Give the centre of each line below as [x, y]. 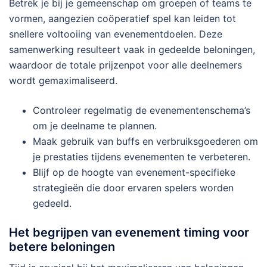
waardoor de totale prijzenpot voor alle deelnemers [125, 65]
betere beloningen [62, 246]
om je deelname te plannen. [95, 125]
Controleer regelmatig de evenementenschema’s [142, 110]
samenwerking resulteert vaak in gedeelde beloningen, [132, 49]
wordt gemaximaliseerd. [63, 80]
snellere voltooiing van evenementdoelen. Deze [116, 34]
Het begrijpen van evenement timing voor [129, 232]
